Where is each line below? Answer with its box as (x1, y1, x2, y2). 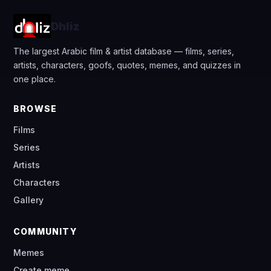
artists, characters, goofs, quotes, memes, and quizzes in (13, 60, 241, 70)
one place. (13, 74, 56, 84)
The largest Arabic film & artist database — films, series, (13, 46, 234, 56)
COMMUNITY (13, 226, 77, 237)
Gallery (13, 195, 44, 205)
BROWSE (13, 103, 57, 114)
